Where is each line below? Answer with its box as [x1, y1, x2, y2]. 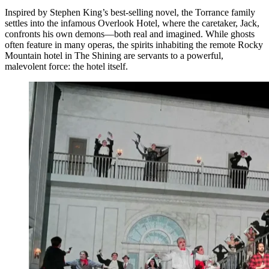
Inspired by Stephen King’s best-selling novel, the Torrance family [5, 7, 255, 17]
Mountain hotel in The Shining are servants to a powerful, [5, 50, 223, 61]
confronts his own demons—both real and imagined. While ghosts [5, 28, 255, 39]
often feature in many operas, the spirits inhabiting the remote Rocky [5, 39, 263, 50]
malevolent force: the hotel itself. [5, 61, 128, 71]
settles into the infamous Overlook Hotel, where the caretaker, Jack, [5, 17, 259, 28]
